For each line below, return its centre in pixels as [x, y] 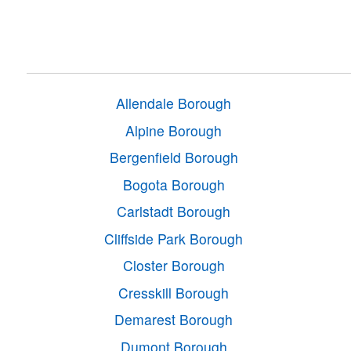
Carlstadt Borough [174, 212]
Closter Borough [174, 266]
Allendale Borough [174, 103]
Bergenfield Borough [174, 157]
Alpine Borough [174, 130]
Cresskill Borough [174, 292]
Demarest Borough [174, 320]
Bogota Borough [174, 184]
